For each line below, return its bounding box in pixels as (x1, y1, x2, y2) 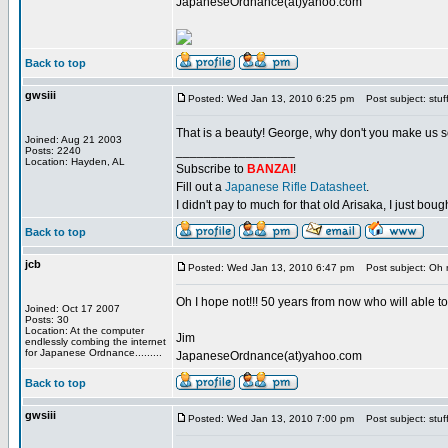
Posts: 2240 (25, 145, 81, 156)
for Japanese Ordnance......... (25, 347, 162, 358)
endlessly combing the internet (25, 336, 166, 347)
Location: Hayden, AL (25, 156, 125, 167)
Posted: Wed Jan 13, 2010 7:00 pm (188, 413, 354, 424)
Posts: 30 (25, 314, 69, 325)
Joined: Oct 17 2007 (25, 303, 120, 314)
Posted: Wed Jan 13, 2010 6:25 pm (188, 93, 354, 104)
